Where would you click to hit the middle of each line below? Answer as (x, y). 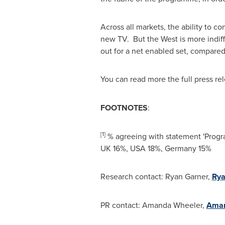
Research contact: (133, 176)
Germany (180, 148)
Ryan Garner (186, 176)
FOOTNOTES (124, 108)
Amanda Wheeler (172, 205)
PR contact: (121, 205)
